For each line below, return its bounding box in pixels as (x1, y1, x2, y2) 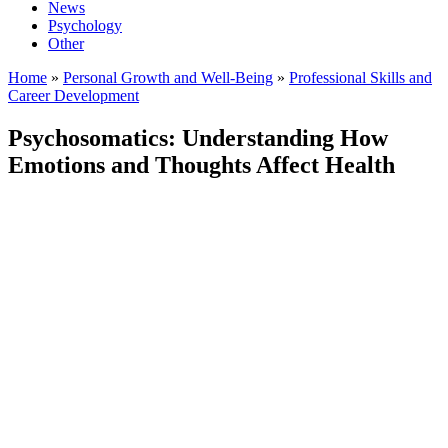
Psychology (48, 17, 122, 34)
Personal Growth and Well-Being (63, 69, 273, 86)
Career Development (8, 87, 139, 104)
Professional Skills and (289, 69, 432, 86)
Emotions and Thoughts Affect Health (8, 151, 395, 178)
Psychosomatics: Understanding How (8, 124, 388, 151)
